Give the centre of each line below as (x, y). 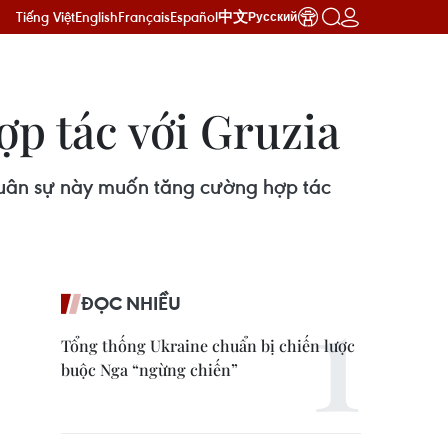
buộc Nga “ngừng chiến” (149, 369)
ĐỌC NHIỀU (131, 303)
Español (194, 16)
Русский (272, 17)
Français (144, 16)
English (96, 16)
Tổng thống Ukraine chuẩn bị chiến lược (208, 345)
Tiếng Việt (45, 16)
